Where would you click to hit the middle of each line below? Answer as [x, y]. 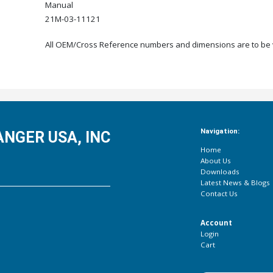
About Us [215, 161]
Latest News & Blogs [235, 183]
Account [216, 223]
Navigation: [220, 131]
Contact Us [219, 194]
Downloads [220, 172]
